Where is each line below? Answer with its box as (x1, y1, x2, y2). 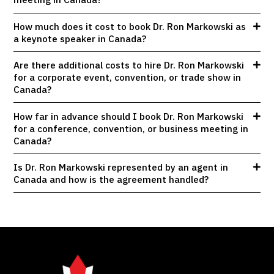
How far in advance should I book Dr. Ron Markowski (13, 109, 244, 122)
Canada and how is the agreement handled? (13, 172, 209, 185)
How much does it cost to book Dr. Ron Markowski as (13, 20, 246, 32)
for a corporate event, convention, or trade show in (13, 71, 242, 84)
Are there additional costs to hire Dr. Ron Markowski (13, 59, 245, 72)
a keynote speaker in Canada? (13, 32, 147, 45)
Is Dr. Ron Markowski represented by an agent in (13, 160, 229, 173)
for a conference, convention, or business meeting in (13, 122, 249, 135)
